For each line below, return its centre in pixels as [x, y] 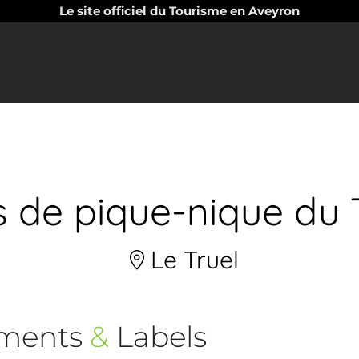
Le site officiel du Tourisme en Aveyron [179, 11]
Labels [157, 337]
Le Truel [192, 260]
